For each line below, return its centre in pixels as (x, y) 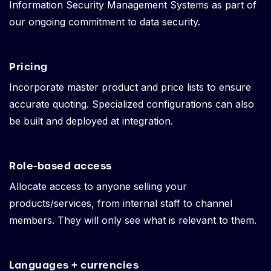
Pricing (28, 67)
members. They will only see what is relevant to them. (133, 220)
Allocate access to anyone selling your (98, 187)
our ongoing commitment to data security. (105, 22)
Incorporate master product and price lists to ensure (130, 87)
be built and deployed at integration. (91, 121)
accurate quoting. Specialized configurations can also (132, 104)
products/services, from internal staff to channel (121, 204)
